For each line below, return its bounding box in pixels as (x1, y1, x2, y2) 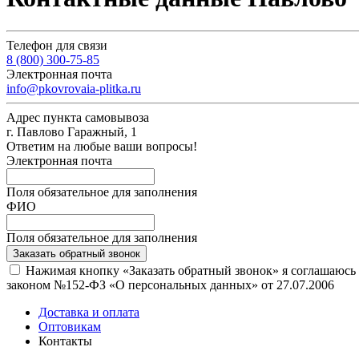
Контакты (38, 333, 92, 348)
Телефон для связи (6, 38, 107, 52)
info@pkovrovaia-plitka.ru (6, 81, 141, 95)
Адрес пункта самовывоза (6, 110, 149, 124)
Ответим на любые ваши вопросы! (6, 139, 197, 153)
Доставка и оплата (38, 305, 139, 319)
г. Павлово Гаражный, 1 (6, 124, 137, 139)
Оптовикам (38, 319, 101, 333)
